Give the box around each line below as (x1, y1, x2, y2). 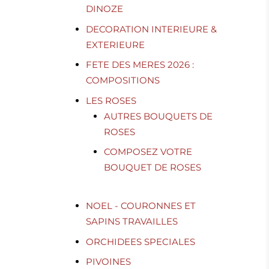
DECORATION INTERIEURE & (86, 23, 217, 35)
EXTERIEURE (86, 38, 145, 50)
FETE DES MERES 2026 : (86, 59, 195, 71)
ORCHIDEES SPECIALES (86, 235, 196, 247)
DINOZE (86, 3, 124, 15)
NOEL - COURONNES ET (86, 200, 196, 212)
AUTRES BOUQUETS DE (104, 110, 213, 122)
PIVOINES (86, 256, 131, 268)
